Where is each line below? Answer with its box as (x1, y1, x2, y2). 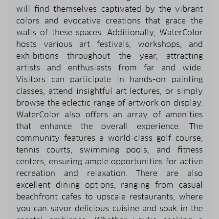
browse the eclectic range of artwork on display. (16, 97, 203, 108)
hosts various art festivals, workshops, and (16, 39, 203, 49)
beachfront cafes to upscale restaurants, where (16, 191, 203, 202)
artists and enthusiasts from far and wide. (16, 62, 203, 73)
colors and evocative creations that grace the (16, 15, 203, 26)
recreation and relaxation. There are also (16, 168, 203, 178)
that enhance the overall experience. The (16, 121, 203, 131)
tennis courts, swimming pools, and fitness (16, 144, 203, 155)
